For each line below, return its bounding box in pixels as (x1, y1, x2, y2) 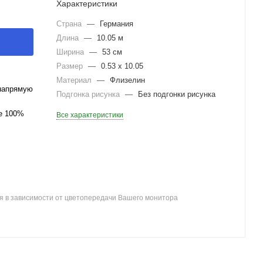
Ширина (56, 48, 86, 56)
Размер (56, 62, 85, 70)
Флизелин (110, 76, 145, 85)
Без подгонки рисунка (138, 90, 215, 99)
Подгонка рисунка (56, 90, 122, 99)
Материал (56, 76, 94, 85)
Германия (100, 19, 133, 28)
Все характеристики (56, 111, 123, 119)
